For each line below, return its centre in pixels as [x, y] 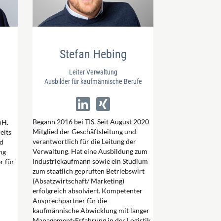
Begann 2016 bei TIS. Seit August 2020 [91, 121]
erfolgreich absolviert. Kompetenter [88, 190]
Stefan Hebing [93, 54]
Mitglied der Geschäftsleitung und [84, 131]
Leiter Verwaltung [93, 72]
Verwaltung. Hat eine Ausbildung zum [90, 151]
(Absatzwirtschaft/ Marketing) [78, 181]
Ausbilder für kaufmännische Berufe [93, 81]
